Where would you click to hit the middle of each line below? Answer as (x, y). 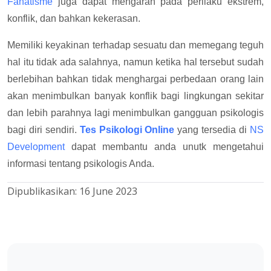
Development (36, 147)
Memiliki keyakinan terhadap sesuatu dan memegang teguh (135, 45)
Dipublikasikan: (43, 191)
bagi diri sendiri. (44, 130)
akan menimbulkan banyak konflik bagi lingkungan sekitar (135, 96)
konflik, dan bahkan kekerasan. (74, 19)
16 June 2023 (108, 191)
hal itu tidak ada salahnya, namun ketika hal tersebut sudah (135, 62)
